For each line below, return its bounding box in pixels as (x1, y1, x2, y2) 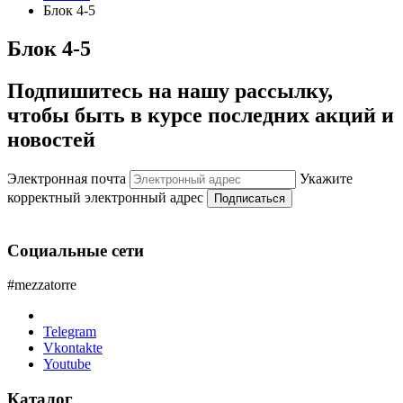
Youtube (43, 356, 91, 372)
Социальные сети (7, 240, 144, 260)
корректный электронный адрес (7, 189, 203, 205)
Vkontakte (43, 340, 103, 356)
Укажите (300, 170, 353, 186)
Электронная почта (7, 170, 126, 186)
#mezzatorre (7, 277, 76, 293)
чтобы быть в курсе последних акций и (7, 103, 394, 128)
